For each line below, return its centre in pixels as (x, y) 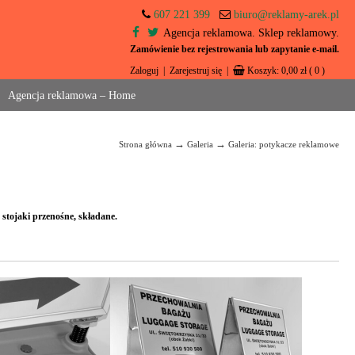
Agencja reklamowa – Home (72, 95)
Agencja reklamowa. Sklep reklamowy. (250, 33)
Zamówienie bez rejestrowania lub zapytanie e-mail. (235, 49)
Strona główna (145, 144)
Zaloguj (144, 71)
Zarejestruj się (196, 71)
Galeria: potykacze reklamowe (284, 144)
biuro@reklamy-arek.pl (286, 15)
